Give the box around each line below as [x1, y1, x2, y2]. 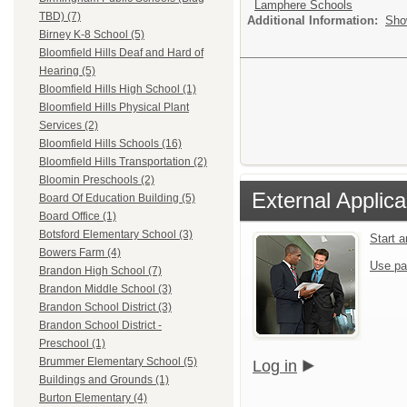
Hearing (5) [39, 65, 95, 78]
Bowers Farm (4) [39, 246, 121, 260]
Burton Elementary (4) [39, 392, 147, 405]
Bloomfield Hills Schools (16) [39, 137, 182, 151]
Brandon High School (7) [39, 264, 162, 278]
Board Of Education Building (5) [39, 192, 195, 205]
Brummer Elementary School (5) [39, 355, 197, 369]
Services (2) [39, 119, 98, 133]
